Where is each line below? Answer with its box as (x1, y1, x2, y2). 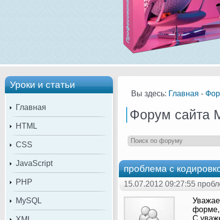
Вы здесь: (131, 89, 168, 98)
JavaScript (16, 159, 53, 167)
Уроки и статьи (10, 79, 75, 90)
